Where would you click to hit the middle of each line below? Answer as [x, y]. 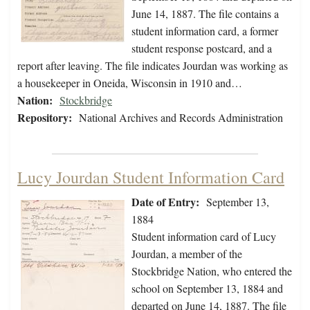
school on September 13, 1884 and [207, 289]
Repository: [45, 118]
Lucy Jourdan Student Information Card [151, 177]
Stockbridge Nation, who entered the [212, 271]
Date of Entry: [165, 202]
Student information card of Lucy [204, 237]
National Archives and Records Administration [181, 118]
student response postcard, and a [202, 48]
